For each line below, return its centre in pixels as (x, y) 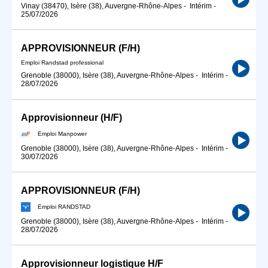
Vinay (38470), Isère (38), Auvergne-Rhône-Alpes (101, 6)
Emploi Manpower (62, 133)
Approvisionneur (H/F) (71, 118)
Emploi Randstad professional (62, 63)
